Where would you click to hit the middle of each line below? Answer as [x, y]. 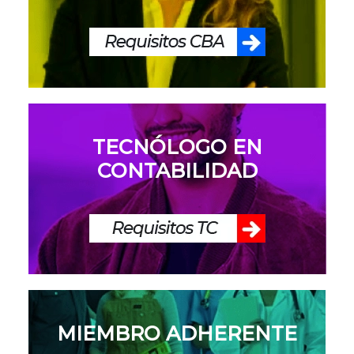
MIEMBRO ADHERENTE [177, 333]
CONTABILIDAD [177, 170]
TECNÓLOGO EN [177, 147]
